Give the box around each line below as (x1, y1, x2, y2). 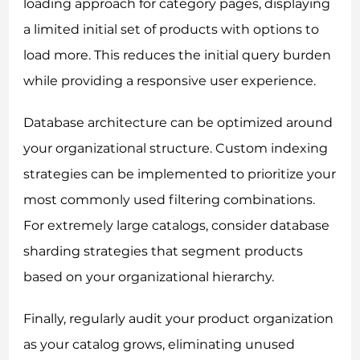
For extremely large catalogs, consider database (23, 217, 330, 233)
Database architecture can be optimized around (23, 114, 333, 130)
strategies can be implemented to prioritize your (23, 166, 337, 182)
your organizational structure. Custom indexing (23, 140, 329, 156)
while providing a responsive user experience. (23, 72, 317, 88)
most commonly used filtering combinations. (23, 191, 316, 207)
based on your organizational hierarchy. (23, 268, 275, 284)
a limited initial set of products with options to (23, 21, 320, 37)
